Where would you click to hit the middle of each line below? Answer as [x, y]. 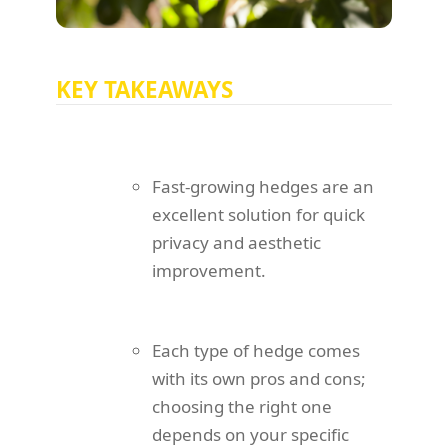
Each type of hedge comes [256, 351]
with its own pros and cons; [259, 379]
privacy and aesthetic [236, 243]
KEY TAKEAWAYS [144, 90]
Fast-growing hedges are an [263, 187]
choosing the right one [242, 407]
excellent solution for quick [258, 215]
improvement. [209, 271]
